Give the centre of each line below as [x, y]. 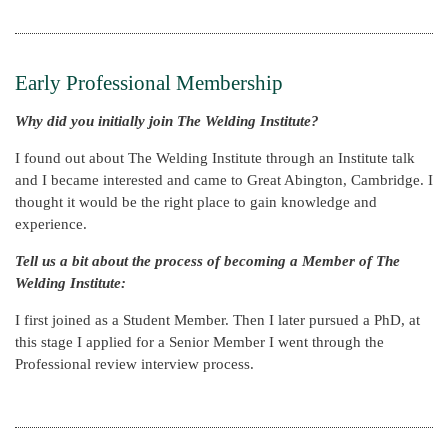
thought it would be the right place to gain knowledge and [196, 201]
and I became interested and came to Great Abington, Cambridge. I [224, 179]
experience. [51, 223]
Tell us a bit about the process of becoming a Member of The [207, 260]
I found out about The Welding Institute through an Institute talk [215, 157]
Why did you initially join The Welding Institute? [167, 120]
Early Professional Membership [149, 82]
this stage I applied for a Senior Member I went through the [199, 341]
